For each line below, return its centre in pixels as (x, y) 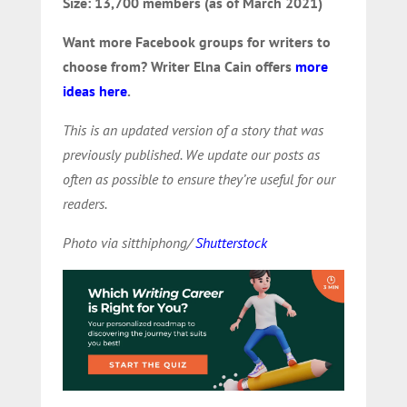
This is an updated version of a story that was (193, 129)
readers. (84, 203)
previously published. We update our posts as (191, 154)
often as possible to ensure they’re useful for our (199, 179)
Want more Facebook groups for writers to (196, 41)
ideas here (94, 90)
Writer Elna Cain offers (223, 66)
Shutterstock (231, 242)
